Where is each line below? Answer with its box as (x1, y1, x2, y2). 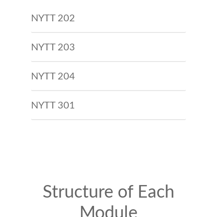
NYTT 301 (31, 101, 75, 110)
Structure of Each (43, 184, 174, 201)
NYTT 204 (31, 72, 75, 81)
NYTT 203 (31, 43, 75, 52)
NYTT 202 (31, 14, 75, 23)
